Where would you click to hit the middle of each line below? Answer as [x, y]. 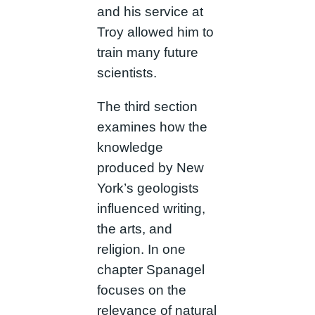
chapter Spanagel [150, 269]
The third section [147, 106]
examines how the [152, 127]
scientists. [127, 72]
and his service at [150, 11]
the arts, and [134, 229]
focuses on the [141, 290]
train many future [147, 52]
